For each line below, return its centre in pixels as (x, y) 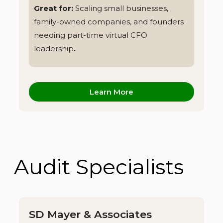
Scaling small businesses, (122, 8)
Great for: (55, 8)
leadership (54, 48)
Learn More (111, 92)
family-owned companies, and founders (109, 21)
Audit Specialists (99, 167)
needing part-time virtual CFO (91, 35)
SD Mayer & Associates (90, 214)
